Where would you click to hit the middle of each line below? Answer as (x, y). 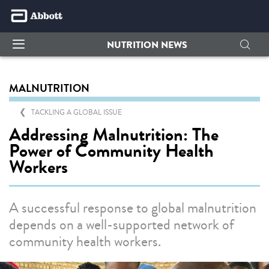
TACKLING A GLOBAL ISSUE (76, 112)
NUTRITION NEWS (147, 45)
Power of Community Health (111, 151)
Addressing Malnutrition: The (114, 134)
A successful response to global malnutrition (133, 207)
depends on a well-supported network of (122, 224)
